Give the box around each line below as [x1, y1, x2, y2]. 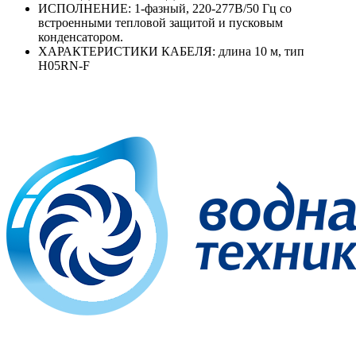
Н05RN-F [38, 59, 90, 73]
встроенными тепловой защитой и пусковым [38, 16, 283, 30]
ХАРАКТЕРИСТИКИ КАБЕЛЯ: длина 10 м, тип [38, 44, 304, 59]
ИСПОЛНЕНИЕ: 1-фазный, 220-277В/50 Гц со [38, 2, 292, 16]
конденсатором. [38, 30, 123, 44]
